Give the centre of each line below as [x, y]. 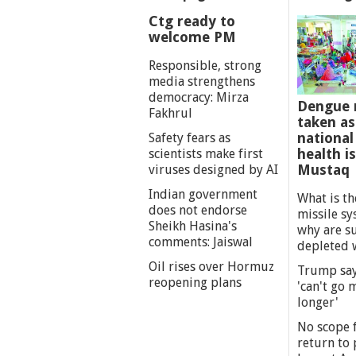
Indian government [203, 194]
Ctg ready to [192, 21]
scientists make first [206, 153]
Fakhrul [170, 113]
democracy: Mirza [199, 97]
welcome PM [192, 37]
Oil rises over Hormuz [211, 266]
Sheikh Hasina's [193, 226]
